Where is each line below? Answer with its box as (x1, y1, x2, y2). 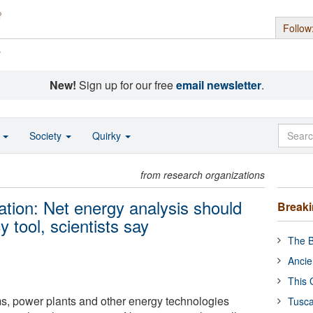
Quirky (92, 129, 124, 143)
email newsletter (175, 77, 261, 93)
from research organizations (140, 168, 265, 182)
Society (29, 129, 64, 143)
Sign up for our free (75, 77, 176, 93)
